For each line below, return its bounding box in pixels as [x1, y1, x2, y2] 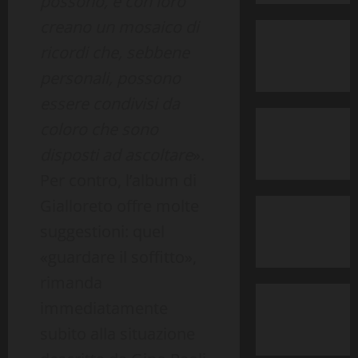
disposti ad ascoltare [40, 144, 193, 166]
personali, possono [40, 67, 181, 89]
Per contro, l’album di [40, 169, 197, 192]
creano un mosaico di [40, 16, 199, 38]
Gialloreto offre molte [40, 195, 199, 217]
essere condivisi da [40, 93, 180, 115]
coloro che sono [40, 118, 158, 141]
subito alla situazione [40, 323, 195, 345]
